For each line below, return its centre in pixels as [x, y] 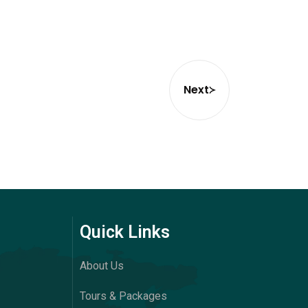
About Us [102, 266]
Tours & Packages [123, 296]
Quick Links [125, 232]
